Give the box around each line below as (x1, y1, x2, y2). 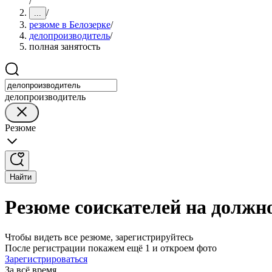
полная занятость (29, 41, 100, 52)
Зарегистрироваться (5, 253, 87, 264)
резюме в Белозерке (29, 19, 110, 30)
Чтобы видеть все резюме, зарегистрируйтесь (5, 231, 193, 242)
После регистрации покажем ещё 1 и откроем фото (5, 242, 217, 253)
